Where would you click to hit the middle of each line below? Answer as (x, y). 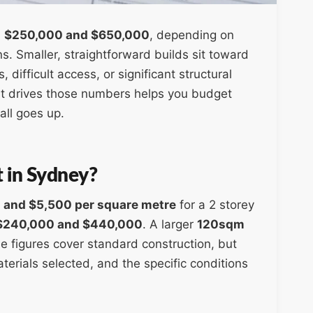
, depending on (192, 35)
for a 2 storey (215, 205)
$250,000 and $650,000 (77, 35)
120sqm (221, 225)
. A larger (170, 225)
